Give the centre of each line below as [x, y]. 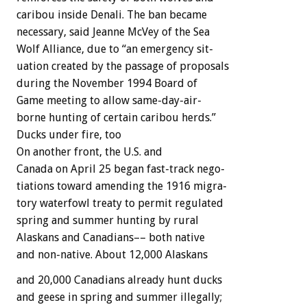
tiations [35, 186]
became [188, 14]
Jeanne [109, 32]
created [70, 66]
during [34, 83]
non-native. [65, 254]
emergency [167, 49]
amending [120, 186]
